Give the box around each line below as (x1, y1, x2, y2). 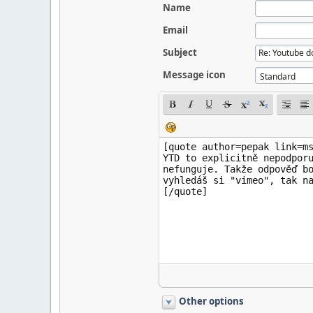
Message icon (162, 68, 226, 81)
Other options (178, 295, 244, 307)
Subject (162, 46, 197, 59)
